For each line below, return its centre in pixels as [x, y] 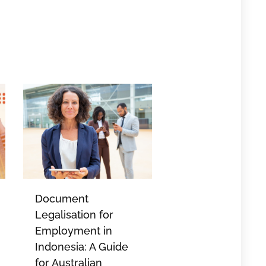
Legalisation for [74, 215]
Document [61, 199]
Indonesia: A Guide [81, 247]
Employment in [73, 231]
